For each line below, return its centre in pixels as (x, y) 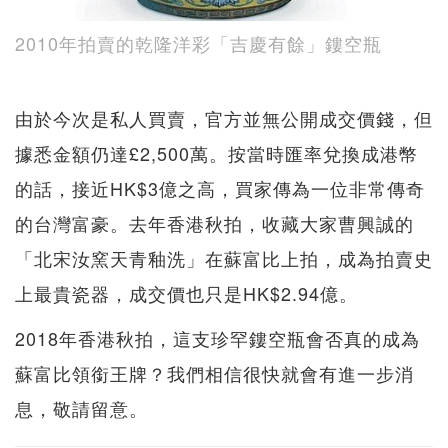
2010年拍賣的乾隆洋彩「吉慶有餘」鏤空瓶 (198, 43)
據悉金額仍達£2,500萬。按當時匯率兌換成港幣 (216, 153)
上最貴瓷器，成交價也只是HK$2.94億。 (186, 293)
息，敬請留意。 (81, 408)
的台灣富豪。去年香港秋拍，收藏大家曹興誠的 (214, 223)
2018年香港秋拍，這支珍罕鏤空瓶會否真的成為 (217, 338)
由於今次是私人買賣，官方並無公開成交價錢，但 (224, 118)
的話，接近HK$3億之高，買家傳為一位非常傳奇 (220, 188)
